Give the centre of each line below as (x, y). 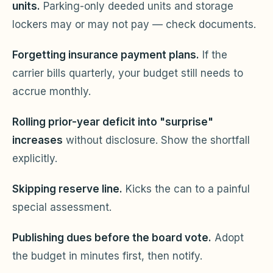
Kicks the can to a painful (186, 189)
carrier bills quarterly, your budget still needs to (128, 73)
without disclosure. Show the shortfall (156, 140)
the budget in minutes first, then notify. (107, 256)
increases (37, 140)
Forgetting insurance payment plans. (106, 55)
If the (213, 55)
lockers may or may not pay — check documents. (134, 24)
